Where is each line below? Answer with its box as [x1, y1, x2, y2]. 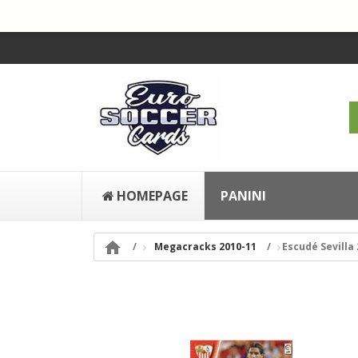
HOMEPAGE [117, 187, 188, 205]
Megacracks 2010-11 [154, 240, 257, 253]
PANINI [221, 187, 266, 205]
